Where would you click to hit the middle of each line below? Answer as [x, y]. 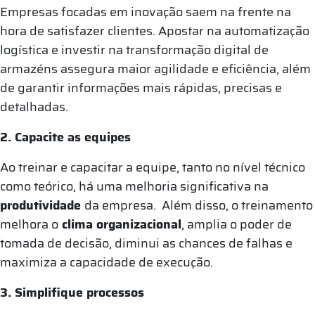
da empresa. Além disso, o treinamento [199, 205]
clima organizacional [120, 224]
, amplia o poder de [237, 224]
